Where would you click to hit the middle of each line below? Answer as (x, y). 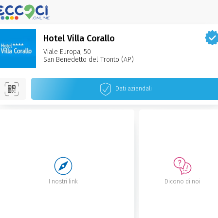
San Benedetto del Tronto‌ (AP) (89, 60)
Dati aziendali (133, 89)
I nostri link (63, 181)
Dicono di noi (182, 181)
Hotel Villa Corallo (79, 38)
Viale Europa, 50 (67, 52)
